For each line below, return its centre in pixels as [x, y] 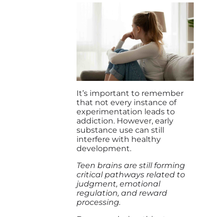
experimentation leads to [126, 111]
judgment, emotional [118, 184]
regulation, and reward [122, 193]
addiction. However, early [125, 121]
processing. [100, 202]
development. [104, 148]
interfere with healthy [119, 139]
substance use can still [120, 130]
